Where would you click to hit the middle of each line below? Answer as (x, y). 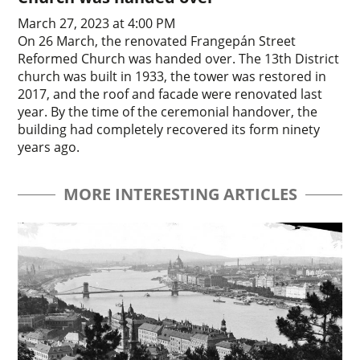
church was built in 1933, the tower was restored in (172, 76)
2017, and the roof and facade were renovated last (170, 94)
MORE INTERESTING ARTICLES (180, 194)
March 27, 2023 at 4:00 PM (97, 23)
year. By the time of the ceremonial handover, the (168, 111)
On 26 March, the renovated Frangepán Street (157, 41)
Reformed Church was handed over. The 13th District (179, 58)
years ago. (49, 147)
